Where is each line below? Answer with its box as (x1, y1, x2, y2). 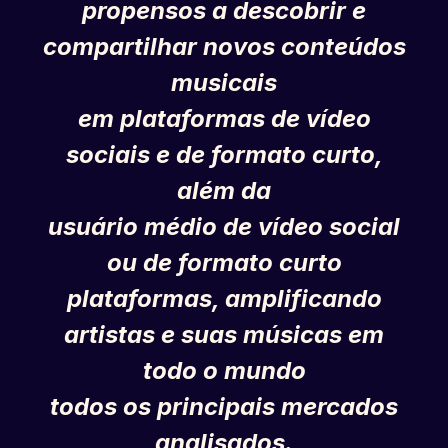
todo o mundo (142, 356, 306, 386)
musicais (171, 68, 277, 98)
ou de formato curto (106, 248, 342, 278)
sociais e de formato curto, (65, 140, 383, 170)
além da (177, 176, 271, 206)
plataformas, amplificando (66, 284, 382, 314)
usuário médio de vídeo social (48, 212, 400, 242)
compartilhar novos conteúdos (42, 32, 406, 62)
